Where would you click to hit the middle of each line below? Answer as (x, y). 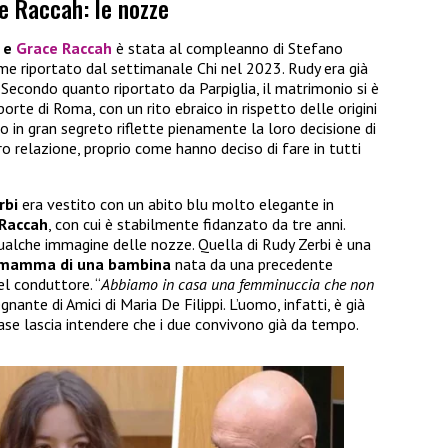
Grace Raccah (64, 48)
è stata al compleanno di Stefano (227, 48)
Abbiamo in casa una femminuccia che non (237, 284)
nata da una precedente (252, 264)
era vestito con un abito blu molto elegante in (176, 204)
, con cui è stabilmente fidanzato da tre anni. (196, 224)
